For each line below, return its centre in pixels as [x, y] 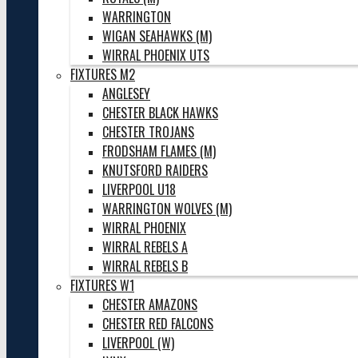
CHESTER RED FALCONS [158, 324]
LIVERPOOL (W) [138, 343]
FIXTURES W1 [102, 285]
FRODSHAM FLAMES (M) [159, 151]
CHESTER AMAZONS [150, 304]
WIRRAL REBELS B [145, 266]
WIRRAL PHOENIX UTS [156, 55]
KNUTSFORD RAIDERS [155, 170]
